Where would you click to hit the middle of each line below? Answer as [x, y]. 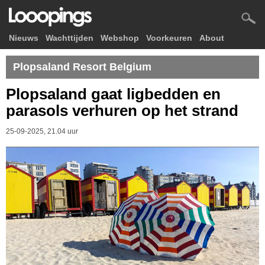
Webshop [120, 38]
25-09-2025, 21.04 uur [42, 131]
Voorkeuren [169, 38]
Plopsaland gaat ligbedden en [113, 94]
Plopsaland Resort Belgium [82, 67]
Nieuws [24, 38]
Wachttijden [70, 38]
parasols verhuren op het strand [122, 111]
